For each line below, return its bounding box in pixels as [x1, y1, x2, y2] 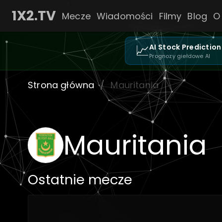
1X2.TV [12, 6, 56, 25]
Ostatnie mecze [28, 170, 132, 189]
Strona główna [28, 79, 95, 91]
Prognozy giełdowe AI [149, 52, 211, 60]
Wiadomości [96, 9, 153, 22]
